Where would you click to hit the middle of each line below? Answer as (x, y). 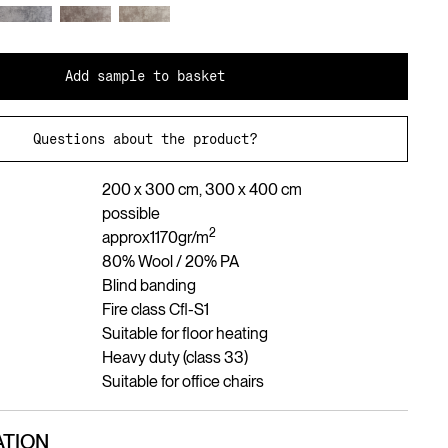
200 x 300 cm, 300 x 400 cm (201, 189)
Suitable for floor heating (184, 333)
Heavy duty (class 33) (174, 357)
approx (125, 237)
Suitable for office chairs (182, 381)
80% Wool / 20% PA (170, 261)
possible (130, 213)
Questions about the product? (144, 138)
